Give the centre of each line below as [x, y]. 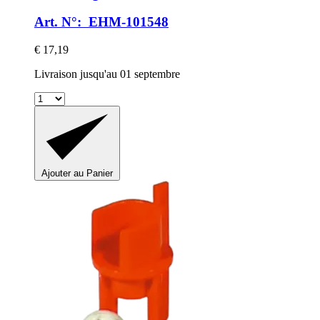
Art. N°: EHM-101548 [101, 22]
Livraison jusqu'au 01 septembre [107, 74]
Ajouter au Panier [77, 174]
